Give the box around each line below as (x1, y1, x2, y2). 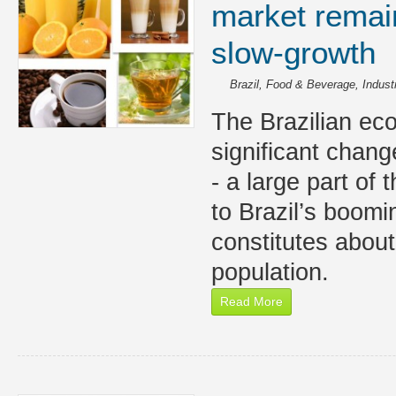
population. (210, 258, 329, 286)
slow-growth (210, 35, 376, 70)
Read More (219, 294, 283, 308)
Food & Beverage (265, 78, 355, 91)
